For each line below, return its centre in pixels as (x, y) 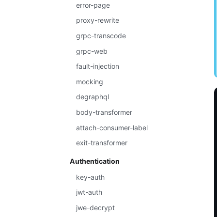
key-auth (91, 177)
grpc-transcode (101, 35)
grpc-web (92, 51)
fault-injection (98, 66)
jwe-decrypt (96, 208)
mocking (90, 81)
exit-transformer (102, 143)
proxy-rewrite (98, 20)
